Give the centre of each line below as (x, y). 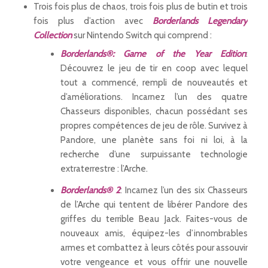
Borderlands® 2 (90, 191)
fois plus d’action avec (93, 21)
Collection (52, 36)
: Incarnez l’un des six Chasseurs (184, 191)
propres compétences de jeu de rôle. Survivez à (154, 126)
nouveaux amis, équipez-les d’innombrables (154, 234)
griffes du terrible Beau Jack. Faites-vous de (154, 219)
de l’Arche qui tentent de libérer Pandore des (154, 205)
